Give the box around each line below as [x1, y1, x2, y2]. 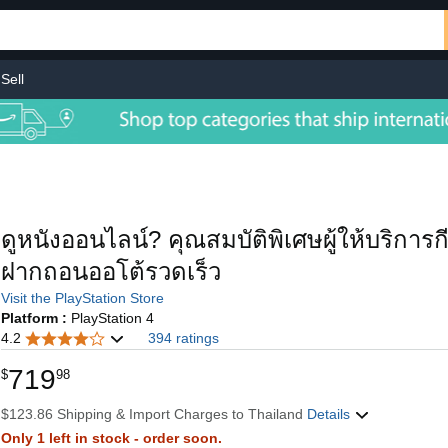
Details [306, 406, 354, 422]
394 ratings [147, 330, 219, 346]
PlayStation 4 [70, 310, 154, 326]
